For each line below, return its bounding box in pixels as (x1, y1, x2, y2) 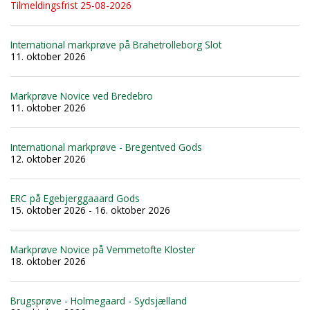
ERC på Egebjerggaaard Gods (10, 191, 140, 205)
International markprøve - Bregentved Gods (10, 140, 202, 154)
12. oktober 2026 (10, 152, 86, 165)
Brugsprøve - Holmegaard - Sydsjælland (10, 293, 187, 307)
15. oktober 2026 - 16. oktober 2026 (10, 203, 170, 217)
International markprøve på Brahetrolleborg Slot (10, 37, 221, 51)
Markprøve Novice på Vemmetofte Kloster (10, 242, 195, 256)
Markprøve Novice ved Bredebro (10, 89, 153, 102)
